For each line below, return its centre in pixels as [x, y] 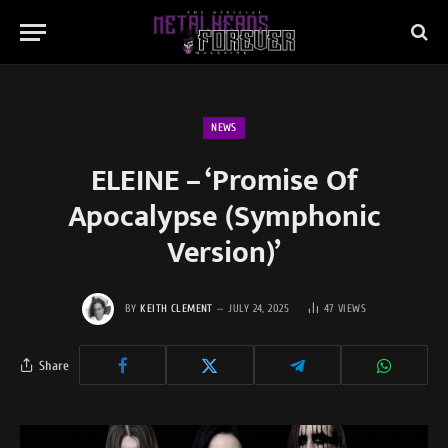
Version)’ [224, 253]
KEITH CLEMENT [176, 308]
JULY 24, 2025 [259, 308]
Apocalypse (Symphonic [224, 217]
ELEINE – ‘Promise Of [224, 181]
